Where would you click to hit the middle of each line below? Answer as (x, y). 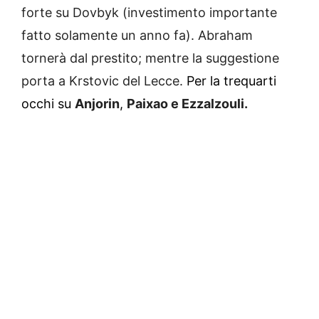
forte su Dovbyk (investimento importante (149, 13)
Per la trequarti (231, 81)
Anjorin (97, 104)
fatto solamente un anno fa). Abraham (137, 36)
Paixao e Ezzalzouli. (187, 104)
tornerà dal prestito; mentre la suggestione (150, 58)
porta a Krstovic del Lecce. (104, 81)
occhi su (48, 104)
